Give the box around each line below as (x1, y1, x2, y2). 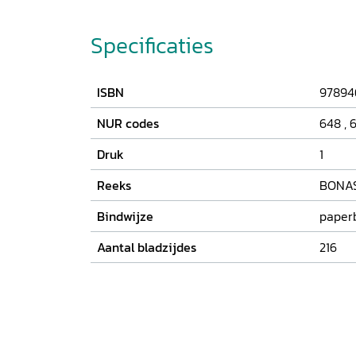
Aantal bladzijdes (97, 237, 196, 257)
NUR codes (97, 113, 159, 133)
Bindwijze (97, 206, 153, 226)
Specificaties (91, 28, 214, 62)
